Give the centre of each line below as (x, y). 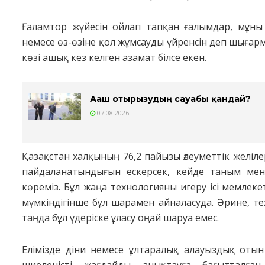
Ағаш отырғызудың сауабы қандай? (170, 99)
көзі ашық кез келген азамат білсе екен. (114, 58)
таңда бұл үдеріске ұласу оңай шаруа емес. (120, 218)
